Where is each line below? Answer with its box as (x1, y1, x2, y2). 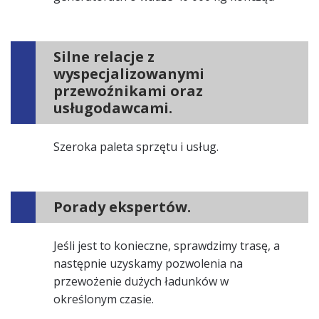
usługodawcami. (53, 98, 172, 117)
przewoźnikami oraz (53, 81, 203, 100)
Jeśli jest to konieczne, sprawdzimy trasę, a (53, 238, 280, 253)
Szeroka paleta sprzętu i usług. (53, 139, 219, 155)
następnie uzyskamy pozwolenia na (53, 256, 243, 271)
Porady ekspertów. (53, 197, 191, 216)
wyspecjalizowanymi (53, 64, 204, 83)
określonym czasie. (53, 291, 162, 307)
